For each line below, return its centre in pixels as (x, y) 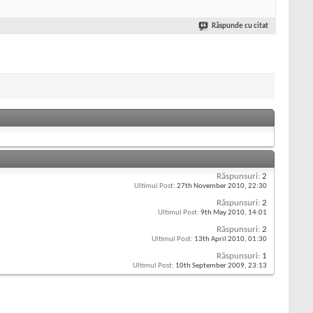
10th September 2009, (211, 266)
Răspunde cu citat (240, 27)
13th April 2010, (220, 240)
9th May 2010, (224, 213)
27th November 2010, (212, 187)
